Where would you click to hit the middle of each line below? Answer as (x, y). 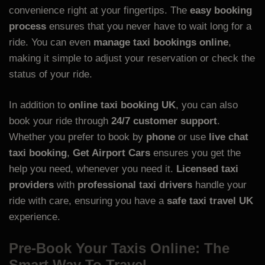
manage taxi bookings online (161, 42)
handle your (219, 185)
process (28, 26)
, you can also (207, 105)
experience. (35, 217)
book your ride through (60, 121)
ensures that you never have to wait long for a (149, 26)
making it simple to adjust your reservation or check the (132, 58)
